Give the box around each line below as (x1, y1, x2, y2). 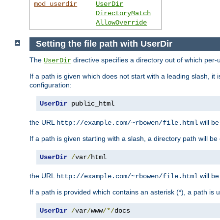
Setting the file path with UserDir (35, 39, 172, 49)
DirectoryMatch (96, 9, 151, 17)
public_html (67, 100, 114, 108)
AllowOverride (96, 18, 147, 27)
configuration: (29, 81, 72, 89)
